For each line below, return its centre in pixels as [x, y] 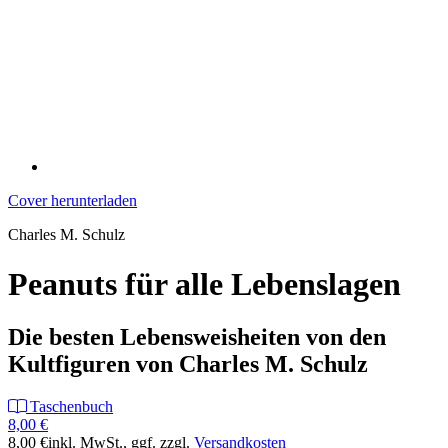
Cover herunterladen [72, 201]
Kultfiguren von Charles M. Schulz [188, 364]
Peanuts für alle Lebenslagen [204, 283]
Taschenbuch [69, 407]
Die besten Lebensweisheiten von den [197, 337]
